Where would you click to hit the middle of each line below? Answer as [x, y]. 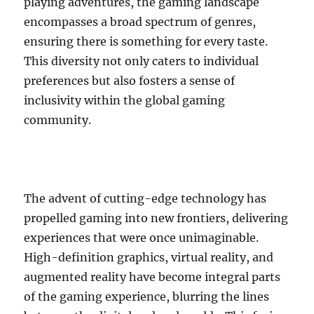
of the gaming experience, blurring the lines [147, 297]
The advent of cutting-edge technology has [145, 199]
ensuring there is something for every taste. [146, 42]
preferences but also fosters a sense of [130, 81]
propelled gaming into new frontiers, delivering [156, 218]
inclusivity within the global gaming [125, 101]
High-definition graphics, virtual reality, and [149, 258]
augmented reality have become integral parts [152, 277]
